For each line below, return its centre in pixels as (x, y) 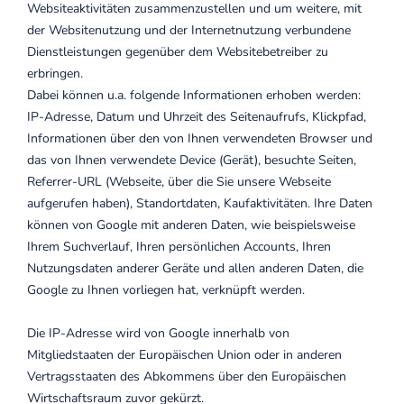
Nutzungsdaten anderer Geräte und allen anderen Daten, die (195, 268)
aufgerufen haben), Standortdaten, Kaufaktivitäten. (170, 203)
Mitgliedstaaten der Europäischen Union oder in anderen (184, 355)
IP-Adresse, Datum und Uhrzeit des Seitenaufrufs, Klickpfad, (197, 117)
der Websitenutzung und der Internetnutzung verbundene (189, 30)
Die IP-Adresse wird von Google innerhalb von (158, 333)
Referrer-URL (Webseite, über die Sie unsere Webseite (179, 182)
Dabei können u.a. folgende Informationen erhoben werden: (194, 95)
